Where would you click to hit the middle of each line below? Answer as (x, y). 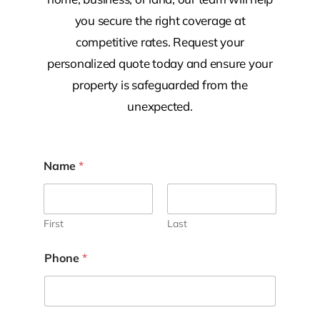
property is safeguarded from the (160, 85)
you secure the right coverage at (160, 20)
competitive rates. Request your (160, 42)
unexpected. (160, 106)
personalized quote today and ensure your (160, 63)
